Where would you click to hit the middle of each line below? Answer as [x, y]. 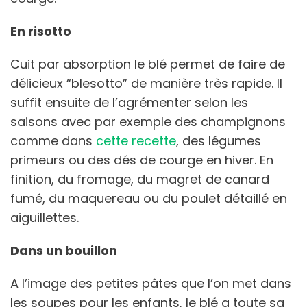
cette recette [136, 140]
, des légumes [219, 140]
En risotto [41, 31]
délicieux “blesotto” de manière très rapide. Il [146, 83]
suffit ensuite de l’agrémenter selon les [129, 102]
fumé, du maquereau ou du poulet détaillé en [149, 198]
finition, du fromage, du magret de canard [140, 179]
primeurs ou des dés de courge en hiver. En [142, 160]
